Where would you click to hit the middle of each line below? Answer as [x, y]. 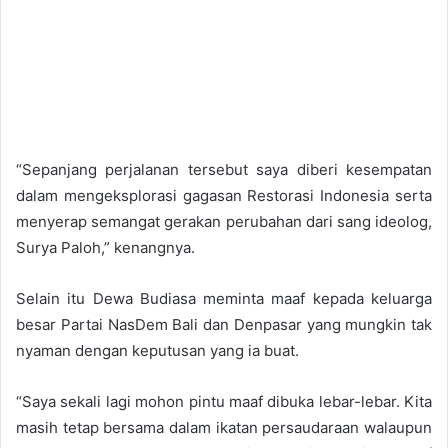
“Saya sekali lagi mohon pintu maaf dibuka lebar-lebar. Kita [224, 402]
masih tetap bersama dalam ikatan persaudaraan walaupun [224, 428]
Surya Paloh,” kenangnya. [105, 248]
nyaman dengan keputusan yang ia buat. [157, 351]
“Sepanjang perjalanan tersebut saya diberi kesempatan [224, 170]
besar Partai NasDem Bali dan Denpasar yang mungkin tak [224, 325]
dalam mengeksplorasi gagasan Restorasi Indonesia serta [224, 196]
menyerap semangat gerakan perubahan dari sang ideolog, [224, 222]
